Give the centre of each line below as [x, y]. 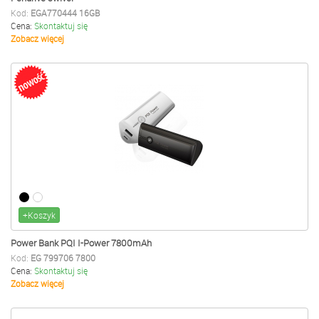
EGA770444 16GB [65, 13]
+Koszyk [39, 215]
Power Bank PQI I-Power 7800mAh [81, 243]
